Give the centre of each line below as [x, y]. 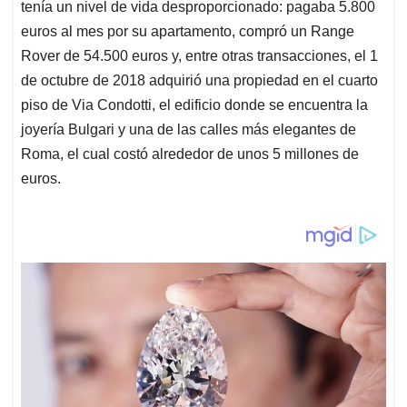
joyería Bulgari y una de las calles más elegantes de [189, 130]
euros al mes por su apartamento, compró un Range [188, 32]
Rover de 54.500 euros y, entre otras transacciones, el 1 [199, 56]
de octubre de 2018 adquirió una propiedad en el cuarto [199, 81]
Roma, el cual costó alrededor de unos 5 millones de [190, 154]
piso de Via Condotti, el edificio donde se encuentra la [194, 105]
